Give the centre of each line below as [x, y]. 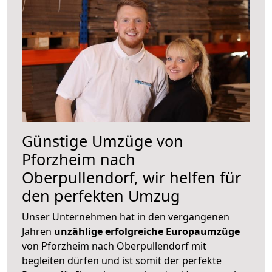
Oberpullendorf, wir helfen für [131, 177]
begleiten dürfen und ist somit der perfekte [122, 260]
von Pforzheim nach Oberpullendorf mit [114, 246]
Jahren [38, 231]
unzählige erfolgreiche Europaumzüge [147, 231]
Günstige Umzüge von [103, 141]
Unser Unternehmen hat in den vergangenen [126, 216]
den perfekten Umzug [101, 195]
